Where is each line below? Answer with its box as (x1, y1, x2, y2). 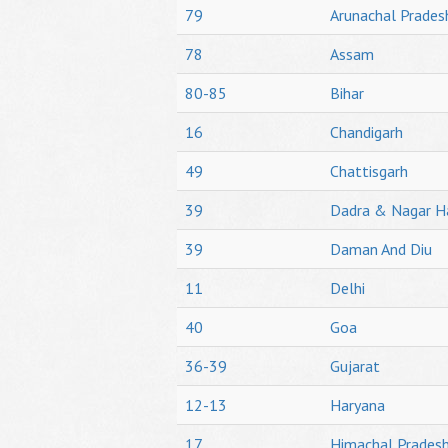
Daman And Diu (330, 239, 432, 259)
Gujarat (330, 356, 380, 376)
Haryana (330, 395, 385, 415)
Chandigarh (330, 122, 403, 142)
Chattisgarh (330, 161, 408, 181)
